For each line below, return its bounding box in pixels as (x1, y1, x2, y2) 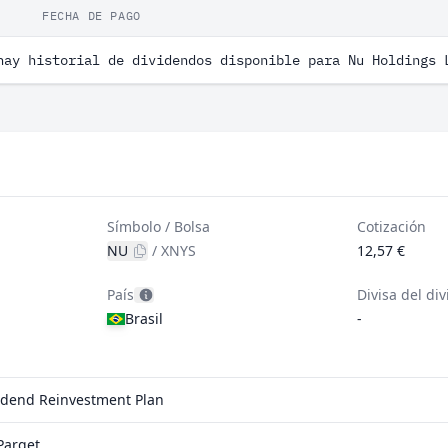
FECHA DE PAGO (42, 8, 141, 23)
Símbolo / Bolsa (107, 217, 211, 236)
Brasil (125, 309, 164, 328)
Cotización (356, 217, 426, 236)
